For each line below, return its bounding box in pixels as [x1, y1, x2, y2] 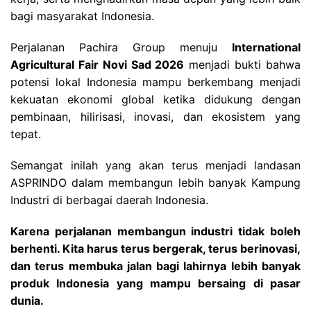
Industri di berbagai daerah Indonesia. [10, 192, 208, 207]
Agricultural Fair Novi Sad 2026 [10, 57, 185, 72]
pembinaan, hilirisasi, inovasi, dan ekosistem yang [10, 109, 301, 124]
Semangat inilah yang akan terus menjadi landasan [10, 158, 301, 172]
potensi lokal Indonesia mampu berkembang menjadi [10, 74, 301, 89]
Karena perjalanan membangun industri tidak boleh [10, 224, 301, 238]
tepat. [10, 126, 41, 141]
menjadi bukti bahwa [184, 57, 301, 72]
